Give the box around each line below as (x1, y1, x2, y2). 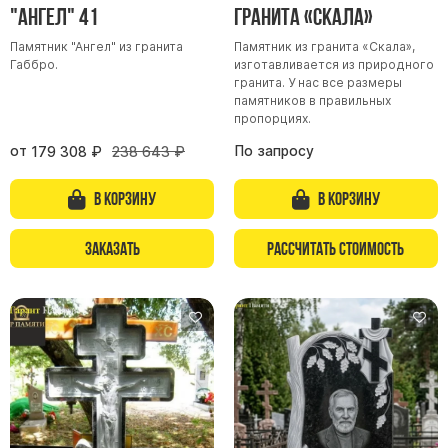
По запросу (233, 143, 314, 160)
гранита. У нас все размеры (233, 75, 402, 91)
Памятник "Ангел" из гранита (10, 39, 183, 55)
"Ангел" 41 (10, 3, 99, 31)
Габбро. (10, 57, 58, 73)
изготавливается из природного (233, 57, 434, 73)
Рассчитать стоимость (267, 237, 405, 259)
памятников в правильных (233, 93, 391, 109)
